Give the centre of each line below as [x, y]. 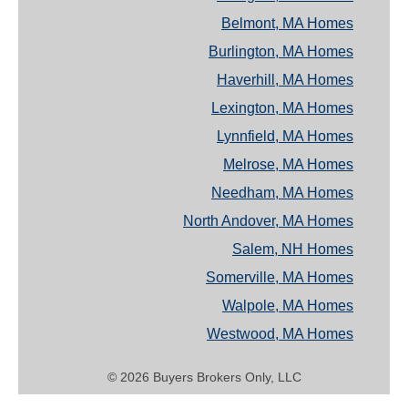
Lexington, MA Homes [282, 108]
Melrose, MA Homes [288, 165]
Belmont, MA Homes [287, 24]
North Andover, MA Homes [268, 221]
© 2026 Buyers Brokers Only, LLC [204, 377]
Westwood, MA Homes [280, 334]
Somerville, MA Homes [280, 278]
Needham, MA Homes [282, 193]
